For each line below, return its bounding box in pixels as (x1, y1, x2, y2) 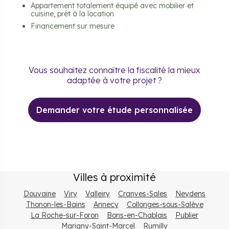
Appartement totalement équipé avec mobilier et (31, 1, 194, 11)
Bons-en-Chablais (107, 211, 167, 220)
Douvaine (24, 189, 56, 199)
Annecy (93, 200, 119, 210)
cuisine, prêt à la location (31, 9, 114, 19)
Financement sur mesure (31, 21, 114, 31)
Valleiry (85, 189, 110, 199)
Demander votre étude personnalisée (36, 105, 193, 116)
